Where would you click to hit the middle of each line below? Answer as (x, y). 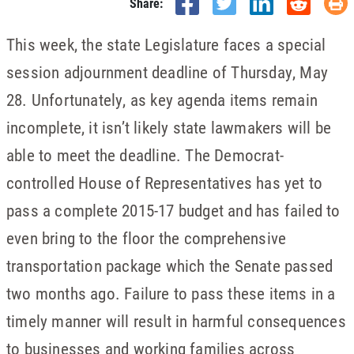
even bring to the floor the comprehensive (147, 238)
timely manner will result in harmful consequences (176, 321)
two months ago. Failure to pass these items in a (171, 293)
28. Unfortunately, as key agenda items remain (162, 100)
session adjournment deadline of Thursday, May (168, 72)
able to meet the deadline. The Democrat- (145, 155)
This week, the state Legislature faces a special (166, 44)
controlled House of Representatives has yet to (165, 183)
